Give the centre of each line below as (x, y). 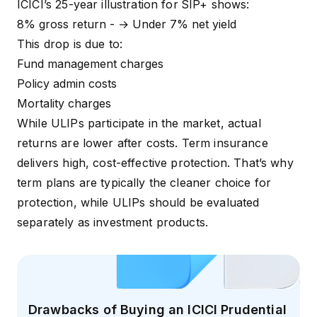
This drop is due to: (70, 44)
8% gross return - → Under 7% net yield (127, 24)
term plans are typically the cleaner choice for (144, 183)
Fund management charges (90, 64)
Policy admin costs (67, 84)
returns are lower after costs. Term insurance (143, 143)
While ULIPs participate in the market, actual (139, 123)
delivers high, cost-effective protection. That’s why (155, 163)
